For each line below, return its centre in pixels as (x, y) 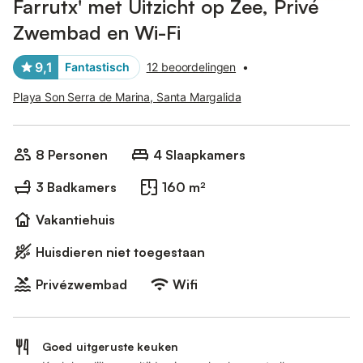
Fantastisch (97, 67)
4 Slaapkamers (199, 155)
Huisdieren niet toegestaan (120, 252)
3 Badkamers (76, 187)
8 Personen (72, 155)
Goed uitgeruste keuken (111, 346)
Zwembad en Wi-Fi (97, 32)
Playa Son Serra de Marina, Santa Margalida (127, 97)
